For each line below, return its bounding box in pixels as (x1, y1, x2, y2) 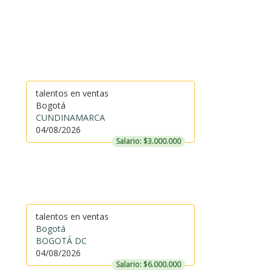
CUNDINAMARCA (35, 112, 105, 123)
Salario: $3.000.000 (115, 136, 181, 146)
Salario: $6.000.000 (115, 259, 181, 270)
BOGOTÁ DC (35, 235, 87, 246)
